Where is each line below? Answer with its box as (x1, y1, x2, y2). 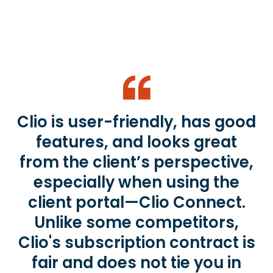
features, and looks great (36, 131, 237, 154)
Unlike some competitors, (34, 211, 239, 234)
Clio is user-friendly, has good (17, 111, 256, 133)
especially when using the (34, 171, 239, 194)
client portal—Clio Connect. (27, 191, 246, 214)
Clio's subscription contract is (18, 232, 255, 254)
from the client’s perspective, (19, 151, 253, 174)
